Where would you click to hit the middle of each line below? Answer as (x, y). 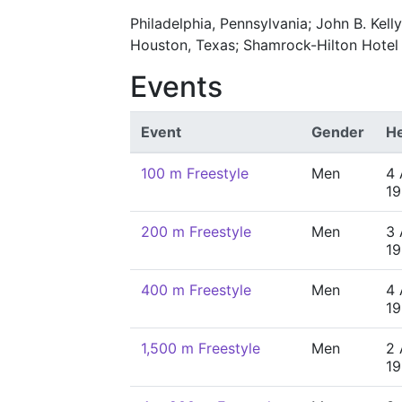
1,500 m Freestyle (201, 348)
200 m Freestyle (196, 232)
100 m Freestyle (195, 173)
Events (176, 87)
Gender (338, 132)
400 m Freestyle (196, 290)
